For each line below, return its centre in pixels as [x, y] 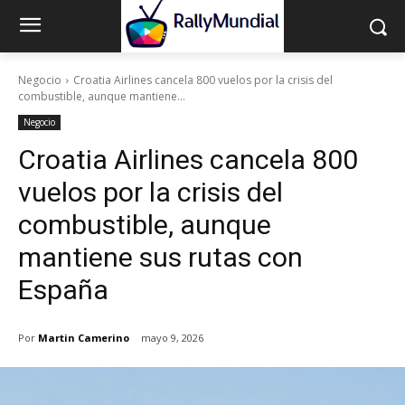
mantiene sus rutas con [160, 258]
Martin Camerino [84, 337]
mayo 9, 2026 [172, 338]
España [63, 290]
